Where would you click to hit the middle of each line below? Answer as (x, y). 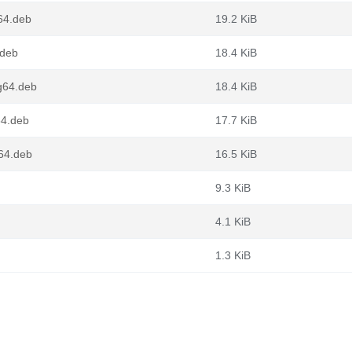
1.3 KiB (233, 255)
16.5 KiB (236, 154)
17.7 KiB (236, 120)
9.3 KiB (233, 188)
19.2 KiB (236, 19)
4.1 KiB (233, 222)
